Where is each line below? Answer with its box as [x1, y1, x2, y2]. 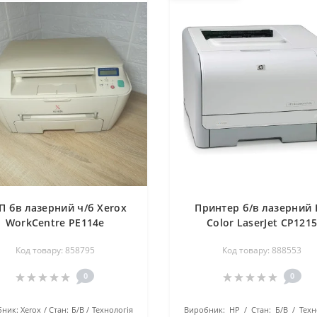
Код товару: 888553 [222, 244, 302, 257]
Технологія [92, 304, 134, 316]
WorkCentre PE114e [5, 216, 105, 230]
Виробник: [183, 304, 225, 316]
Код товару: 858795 [15, 244, 95, 257]
